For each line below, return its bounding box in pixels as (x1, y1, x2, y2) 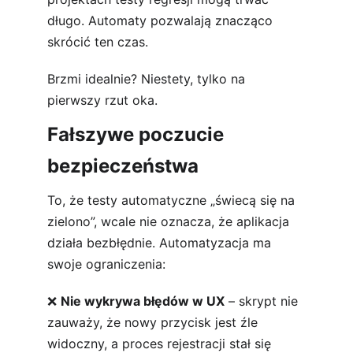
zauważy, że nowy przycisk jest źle (47, 314, 262, 330)
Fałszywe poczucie (47, 123, 229, 146)
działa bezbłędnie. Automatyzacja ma (47, 235, 275, 251)
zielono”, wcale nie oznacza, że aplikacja (47, 214, 293, 229)
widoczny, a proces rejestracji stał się (47, 336, 275, 351)
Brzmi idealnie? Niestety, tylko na (47, 71, 249, 87)
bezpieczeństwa (47, 154, 199, 177)
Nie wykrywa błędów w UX (61, 293, 225, 309)
